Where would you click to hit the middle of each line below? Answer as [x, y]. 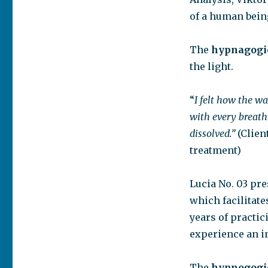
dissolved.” [213, 133]
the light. [211, 66]
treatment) [215, 150]
